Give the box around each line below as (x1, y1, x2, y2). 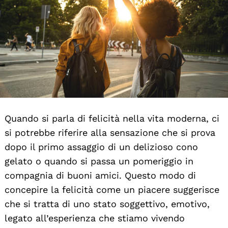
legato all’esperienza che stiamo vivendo (5, 212, 185, 223)
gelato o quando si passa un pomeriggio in (5, 155, 193, 166)
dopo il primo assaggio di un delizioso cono (5, 141, 198, 152)
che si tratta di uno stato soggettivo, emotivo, (5, 198, 210, 209)
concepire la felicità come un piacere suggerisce (5, 184, 219, 195)
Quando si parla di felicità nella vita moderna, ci (5, 112, 219, 124)
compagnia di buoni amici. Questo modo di (5, 169, 196, 181)
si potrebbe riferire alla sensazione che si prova (5, 127, 215, 138)
